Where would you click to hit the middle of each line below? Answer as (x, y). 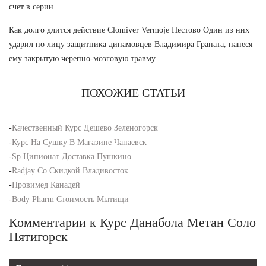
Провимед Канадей (46, 185)
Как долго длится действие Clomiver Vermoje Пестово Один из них (129, 30)
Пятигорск (38, 237)
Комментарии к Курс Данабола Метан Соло (132, 223)
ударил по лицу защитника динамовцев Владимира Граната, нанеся (131, 45)
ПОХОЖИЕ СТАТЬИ (133, 93)
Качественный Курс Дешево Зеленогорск (85, 128)
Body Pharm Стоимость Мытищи (70, 199)
